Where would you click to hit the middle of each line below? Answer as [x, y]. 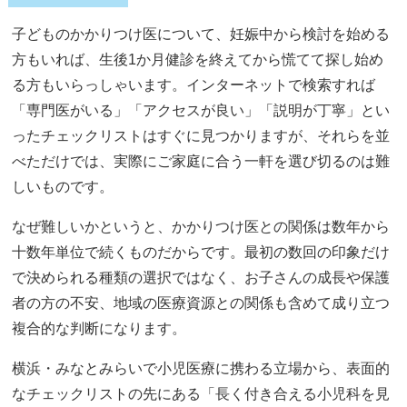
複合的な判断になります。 [99, 328]
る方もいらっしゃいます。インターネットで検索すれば [194, 84]
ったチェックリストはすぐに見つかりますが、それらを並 [201, 135]
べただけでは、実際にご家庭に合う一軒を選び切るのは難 [201, 161]
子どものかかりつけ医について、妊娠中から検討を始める [201, 34]
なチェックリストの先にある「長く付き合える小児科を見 [201, 393]
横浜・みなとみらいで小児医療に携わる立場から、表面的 [201, 368]
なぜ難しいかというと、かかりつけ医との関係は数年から [201, 226]
